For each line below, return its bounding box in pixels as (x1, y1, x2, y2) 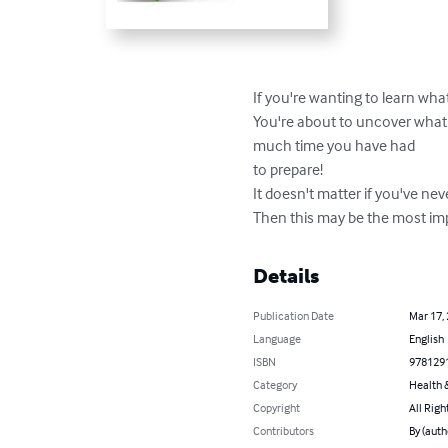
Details (253, 264, 320, 289)
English (408, 331, 444, 347)
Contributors (253, 423, 315, 439)
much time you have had (253, 135, 419, 156)
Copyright (253, 400, 301, 416)
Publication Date (253, 308, 335, 324)
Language (253, 331, 302, 347)
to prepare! (253, 159, 327, 180)
